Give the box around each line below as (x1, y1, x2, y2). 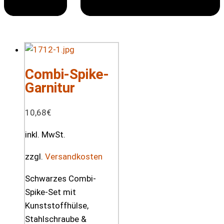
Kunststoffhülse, (25, 200, 88, 211)
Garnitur (25, 79, 75, 96)
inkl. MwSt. (25, 129, 65, 140)
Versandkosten (45, 151, 102, 162)
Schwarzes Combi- (25, 173, 96, 184)
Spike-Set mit (25, 187, 76, 197)
